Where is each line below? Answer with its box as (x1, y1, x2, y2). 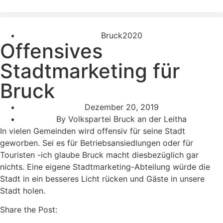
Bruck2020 (101, 30, 142, 40)
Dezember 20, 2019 (84, 102, 159, 112)
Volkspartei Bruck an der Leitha (66, 114, 187, 124)
